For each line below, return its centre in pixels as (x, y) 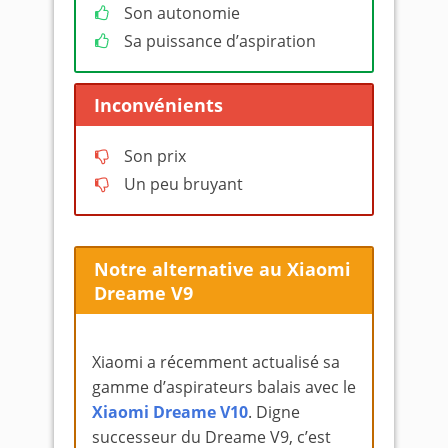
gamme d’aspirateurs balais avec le (224, 386)
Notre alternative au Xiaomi (222, 268)
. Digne (274, 411)
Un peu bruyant (183, 184)
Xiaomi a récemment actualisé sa (216, 361)
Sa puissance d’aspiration (220, 40)
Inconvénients (158, 105)
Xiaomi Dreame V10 (170, 411)
